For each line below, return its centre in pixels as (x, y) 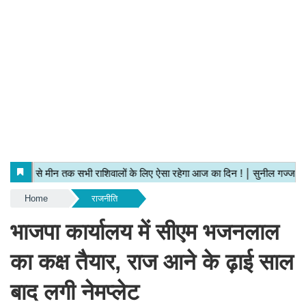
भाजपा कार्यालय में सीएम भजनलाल (145, 232)
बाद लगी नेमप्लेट (75, 292)
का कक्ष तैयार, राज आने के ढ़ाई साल (152, 262)
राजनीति (104, 198)
